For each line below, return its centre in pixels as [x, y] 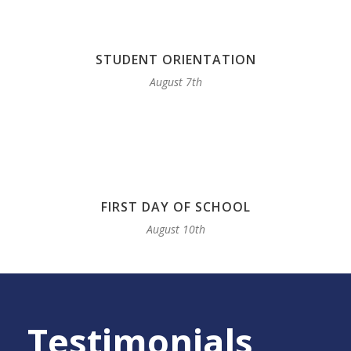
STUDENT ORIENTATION [175, 60]
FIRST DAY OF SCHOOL [175, 207]
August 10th [175, 230]
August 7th [175, 82]
